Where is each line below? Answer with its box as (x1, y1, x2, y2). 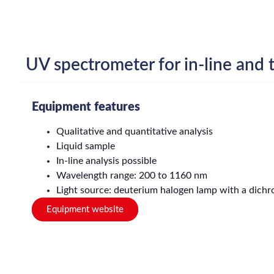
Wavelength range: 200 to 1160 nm (56, 171, 207, 181)
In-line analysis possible (56, 156, 157, 166)
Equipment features (32, 101, 140, 114)
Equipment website (46, 205, 124, 215)
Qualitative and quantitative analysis (56, 127, 213, 137)
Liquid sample (56, 141, 115, 152)
